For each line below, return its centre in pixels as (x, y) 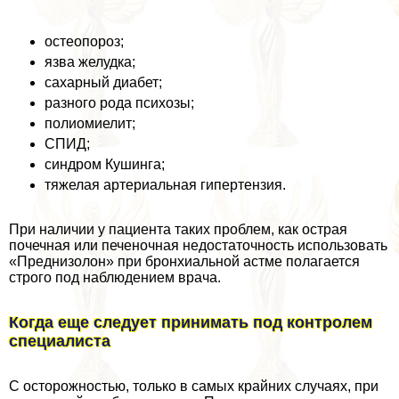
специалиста (60, 342)
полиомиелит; (90, 124)
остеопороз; (84, 42)
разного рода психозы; (119, 103)
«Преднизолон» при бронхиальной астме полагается (184, 262)
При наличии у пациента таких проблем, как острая (178, 230)
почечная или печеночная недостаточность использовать (198, 246)
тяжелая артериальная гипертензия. (165, 185)
